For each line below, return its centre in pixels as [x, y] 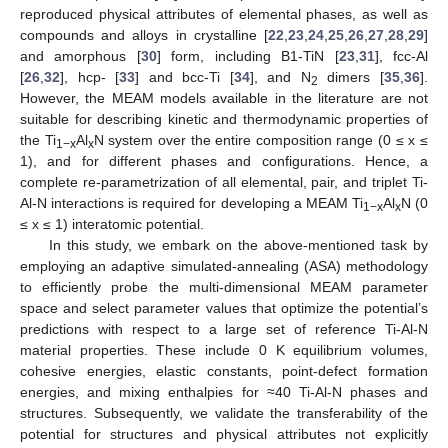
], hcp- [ [90, 77]
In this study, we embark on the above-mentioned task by [238, 245]
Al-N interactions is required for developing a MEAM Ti [191, 203]
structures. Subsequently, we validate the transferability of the [224, 413]
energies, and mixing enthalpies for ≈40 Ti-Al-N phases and [224, 392]
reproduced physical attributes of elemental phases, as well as [224, 14]
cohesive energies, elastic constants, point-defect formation [224, 371]
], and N [280, 77]
